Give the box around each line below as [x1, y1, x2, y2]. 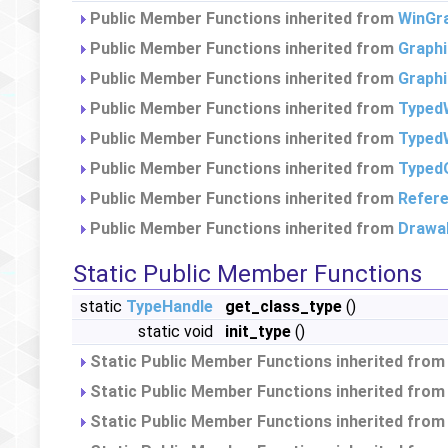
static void [138, 322, 217, 341]
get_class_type [225, 297, 342, 316]
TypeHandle [126, 297, 213, 316]
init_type [225, 322, 291, 341]
